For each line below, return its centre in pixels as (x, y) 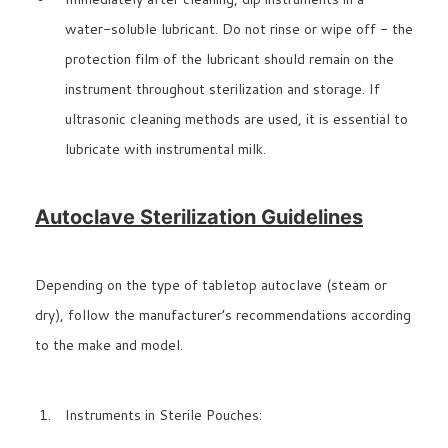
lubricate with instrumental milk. (165, 149)
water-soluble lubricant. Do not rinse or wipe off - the (239, 29)
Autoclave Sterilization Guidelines (199, 217)
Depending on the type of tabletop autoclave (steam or (211, 285)
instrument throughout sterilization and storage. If (222, 89)
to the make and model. (109, 345)
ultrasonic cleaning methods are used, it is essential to (236, 119)
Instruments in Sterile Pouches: (163, 415)
